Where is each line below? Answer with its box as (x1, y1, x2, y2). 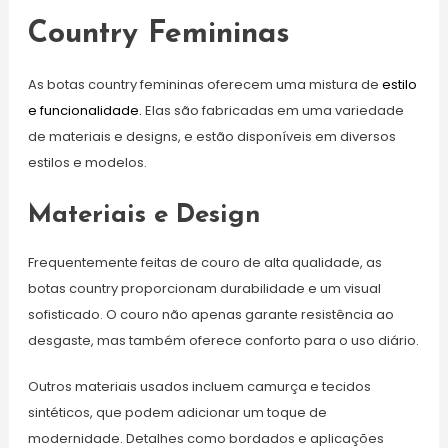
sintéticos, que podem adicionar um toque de (27, 402, 327, 422)
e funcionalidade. (27, 100, 142, 120)
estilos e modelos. (27, 152, 147, 172)
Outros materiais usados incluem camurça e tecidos (27, 376, 371, 396)
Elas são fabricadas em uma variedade (141, 100, 404, 120)
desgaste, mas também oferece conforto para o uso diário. (27, 330, 419, 350)
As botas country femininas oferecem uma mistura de (27, 74, 382, 94)
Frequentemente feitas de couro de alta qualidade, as (27, 252, 382, 272)
